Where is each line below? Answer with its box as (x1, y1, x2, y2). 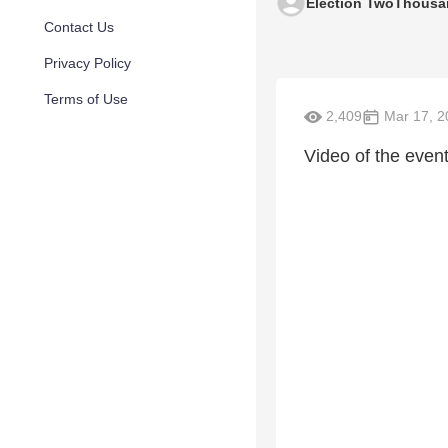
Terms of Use (44, 91, 128, 107)
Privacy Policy (44, 55, 131, 71)
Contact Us (44, 19, 114, 35)
